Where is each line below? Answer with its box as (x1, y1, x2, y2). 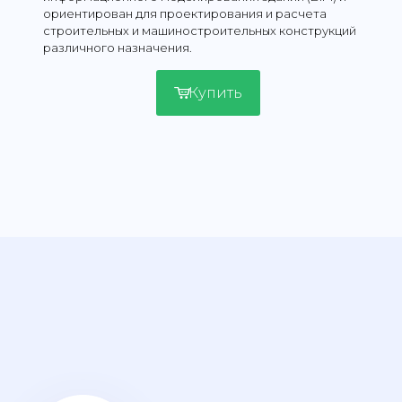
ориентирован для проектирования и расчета (43, 5, 328, 21)
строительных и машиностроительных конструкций (43, 22, 357, 38)
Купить (188, 83, 242, 101)
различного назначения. (43, 39, 193, 55)
